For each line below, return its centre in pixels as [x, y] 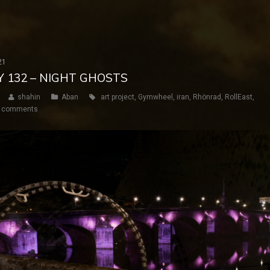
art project [118, 97]
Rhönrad [207, 97]
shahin [29, 97]
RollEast [239, 97]
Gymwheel [155, 97]
